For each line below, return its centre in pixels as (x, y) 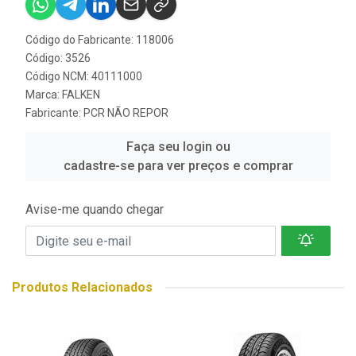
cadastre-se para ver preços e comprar (178, 166)
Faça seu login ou (178, 147)
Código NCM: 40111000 (84, 76)
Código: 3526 (58, 58)
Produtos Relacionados (82, 287)
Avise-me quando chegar (95, 209)
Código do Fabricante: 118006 (100, 40)
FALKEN (81, 95)
